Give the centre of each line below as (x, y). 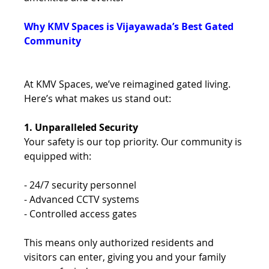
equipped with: (59, 156)
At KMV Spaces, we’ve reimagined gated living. (129, 84)
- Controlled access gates (82, 213)
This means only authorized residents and (120, 242)
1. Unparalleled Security (83, 127)
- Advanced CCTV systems (83, 199)
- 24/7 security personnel (82, 185)
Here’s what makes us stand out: (99, 98)
